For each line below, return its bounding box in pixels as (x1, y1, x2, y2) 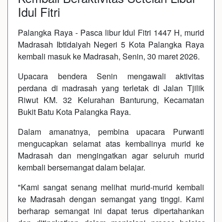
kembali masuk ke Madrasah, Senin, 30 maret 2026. (18, 50, 200, 62)
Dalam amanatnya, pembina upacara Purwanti (18, 125, 204, 137)
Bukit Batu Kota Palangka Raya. (18, 106, 131, 117)
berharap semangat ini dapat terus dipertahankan (18, 205, 204, 217)
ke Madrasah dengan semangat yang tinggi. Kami (18, 193, 204, 205)
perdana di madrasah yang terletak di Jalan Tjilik (18, 82, 204, 94)
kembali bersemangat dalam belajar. (18, 161, 145, 173)
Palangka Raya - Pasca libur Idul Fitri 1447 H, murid (18, 26, 204, 38)
